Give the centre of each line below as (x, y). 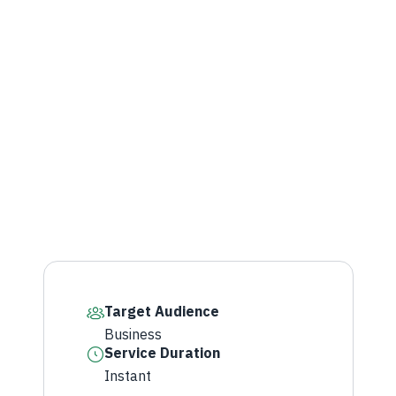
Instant (127, 377)
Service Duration (162, 354)
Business (133, 335)
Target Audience (161, 312)
